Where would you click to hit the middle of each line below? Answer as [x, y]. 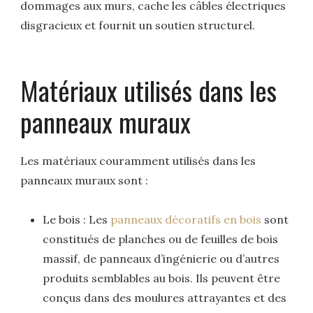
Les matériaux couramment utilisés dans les [138, 160]
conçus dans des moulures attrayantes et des [165, 298]
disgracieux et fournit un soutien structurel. [138, 25]
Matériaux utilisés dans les [149, 90]
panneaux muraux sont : [85, 180]
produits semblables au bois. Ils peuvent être [162, 278]
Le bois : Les [77, 220]
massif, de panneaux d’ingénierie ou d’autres [161, 259]
